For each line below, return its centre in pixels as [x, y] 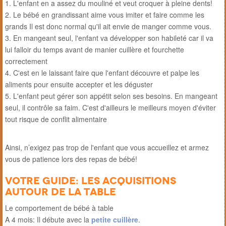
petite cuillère [115, 219]
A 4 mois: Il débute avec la [48, 219]
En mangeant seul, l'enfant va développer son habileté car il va [113, 38]
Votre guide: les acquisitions [91, 180]
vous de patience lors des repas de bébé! [71, 159]
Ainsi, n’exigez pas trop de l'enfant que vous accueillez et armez [107, 147]
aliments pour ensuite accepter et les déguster [79, 84]
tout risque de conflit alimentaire [56, 119]
